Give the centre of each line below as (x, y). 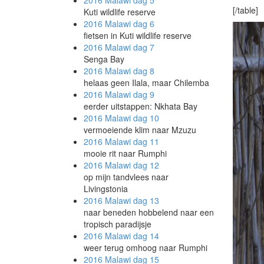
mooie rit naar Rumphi (125, 153)
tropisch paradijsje (118, 224)
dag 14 (145, 236)
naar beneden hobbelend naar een (149, 212)
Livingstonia (106, 189)
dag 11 (145, 141)
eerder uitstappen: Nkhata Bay (141, 106)
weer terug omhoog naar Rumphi (146, 247)
